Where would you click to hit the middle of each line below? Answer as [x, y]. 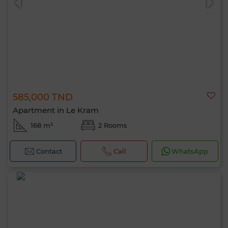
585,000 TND [43, 97]
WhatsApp [190, 151]
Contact [49, 151]
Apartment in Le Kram [56, 110]
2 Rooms [112, 125]
